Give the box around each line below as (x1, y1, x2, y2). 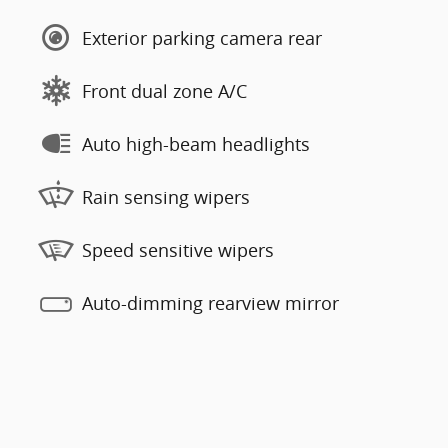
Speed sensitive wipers (82, 237, 274, 262)
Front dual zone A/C (82, 78, 247, 103)
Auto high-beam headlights (82, 131, 310, 156)
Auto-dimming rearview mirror (82, 290, 339, 315)
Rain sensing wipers (82, 184, 250, 209)
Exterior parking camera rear (82, 25, 322, 50)
